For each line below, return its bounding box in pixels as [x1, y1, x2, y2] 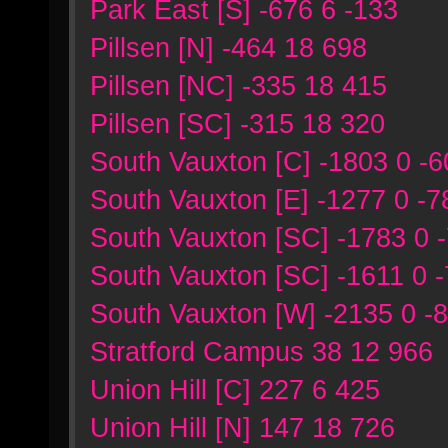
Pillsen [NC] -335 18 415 [90, 70, 387, 101]
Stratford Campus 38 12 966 [90, 336, 433, 367]
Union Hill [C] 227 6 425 [90, 374, 380, 405]
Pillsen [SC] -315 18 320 [90, 108, 385, 139]
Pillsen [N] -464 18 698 [90, 32, 367, 63]
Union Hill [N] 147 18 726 [90, 412, 395, 443]
